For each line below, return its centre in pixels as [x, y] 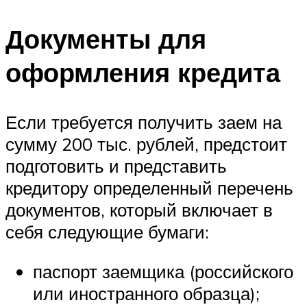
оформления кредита [143, 73]
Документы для [106, 39]
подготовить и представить [116, 166]
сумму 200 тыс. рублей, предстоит [146, 144]
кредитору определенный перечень [149, 188]
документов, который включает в [139, 210]
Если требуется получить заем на [144, 122]
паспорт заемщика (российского [163, 271]
